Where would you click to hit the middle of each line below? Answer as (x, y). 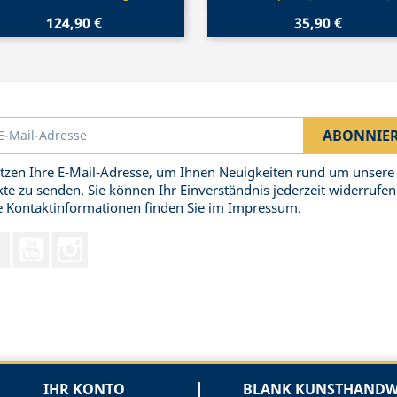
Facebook (37, 240)
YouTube (75, 240)
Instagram (119, 240)
